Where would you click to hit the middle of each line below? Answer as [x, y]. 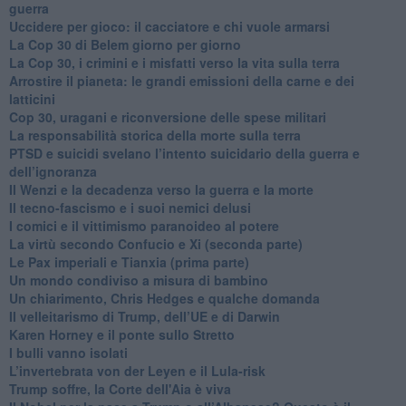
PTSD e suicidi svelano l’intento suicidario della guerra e [184, 153]
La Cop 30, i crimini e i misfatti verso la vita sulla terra [174, 62]
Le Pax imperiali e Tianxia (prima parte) [129, 261]
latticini [32, 98]
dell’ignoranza [53, 171]
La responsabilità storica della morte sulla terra [155, 135]
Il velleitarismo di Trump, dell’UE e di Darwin [144, 316]
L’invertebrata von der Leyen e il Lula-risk [137, 370]
